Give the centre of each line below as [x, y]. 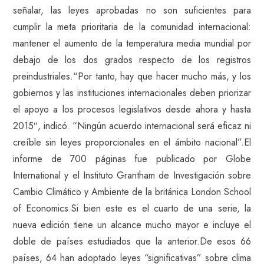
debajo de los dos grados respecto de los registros [132, 60]
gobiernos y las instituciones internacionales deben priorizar [132, 93]
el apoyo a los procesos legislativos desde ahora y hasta [132, 109]
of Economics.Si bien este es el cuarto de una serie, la [132, 208]
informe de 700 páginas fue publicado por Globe [132, 159]
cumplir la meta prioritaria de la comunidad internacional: [132, 27]
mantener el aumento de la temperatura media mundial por [132, 43]
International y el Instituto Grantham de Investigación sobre [132, 175]
